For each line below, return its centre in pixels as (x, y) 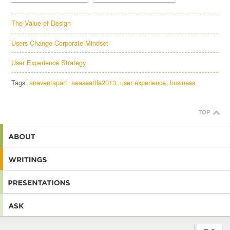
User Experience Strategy (49, 63)
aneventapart (49, 82)
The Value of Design (41, 23)
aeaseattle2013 (94, 82)
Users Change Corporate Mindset (60, 43)
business (183, 82)
